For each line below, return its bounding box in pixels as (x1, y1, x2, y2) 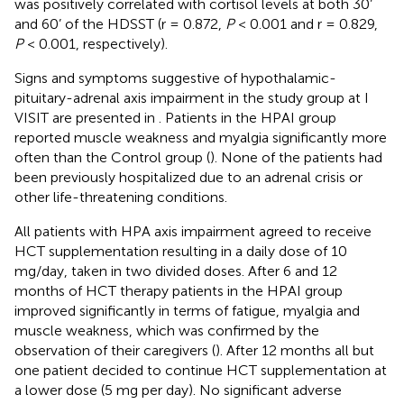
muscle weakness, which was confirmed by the (14, 321, 319, 339)
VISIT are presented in (14, 108, 159, 126)
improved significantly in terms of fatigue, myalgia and (14, 301, 360, 319)
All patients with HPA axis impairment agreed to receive (14, 222, 372, 240)
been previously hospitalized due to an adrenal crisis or (14, 168, 363, 186)
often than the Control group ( (14, 148, 210, 166)
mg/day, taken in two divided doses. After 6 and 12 (14, 262, 337, 280)
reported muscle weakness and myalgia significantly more (14, 128, 387, 146)
